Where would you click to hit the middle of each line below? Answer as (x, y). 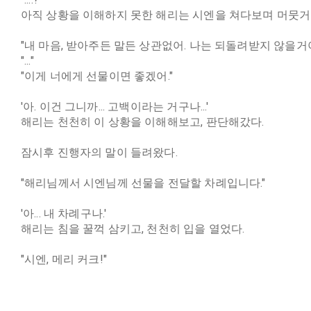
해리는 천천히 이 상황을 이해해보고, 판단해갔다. (142, 122)
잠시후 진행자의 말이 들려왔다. (99, 152)
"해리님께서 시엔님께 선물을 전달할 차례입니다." (143, 183)
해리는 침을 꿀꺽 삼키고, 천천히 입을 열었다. (133, 229)
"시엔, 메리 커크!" (64, 259)
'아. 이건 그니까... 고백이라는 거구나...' (115, 107)
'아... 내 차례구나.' (64, 213)
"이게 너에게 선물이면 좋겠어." (97, 76)
